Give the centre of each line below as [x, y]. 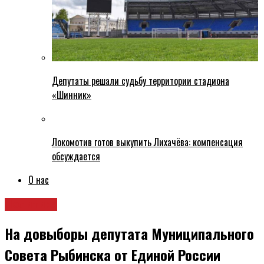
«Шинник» [72, 95]
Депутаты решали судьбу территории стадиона [141, 81]
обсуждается [76, 156]
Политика [31, 205]
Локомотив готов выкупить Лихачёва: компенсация [147, 142]
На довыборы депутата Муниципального [129, 234]
